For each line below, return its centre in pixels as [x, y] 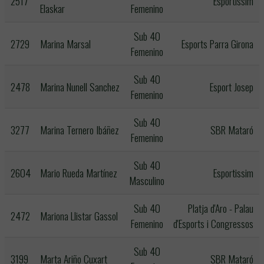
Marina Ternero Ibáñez [80, 130]
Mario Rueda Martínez [79, 173]
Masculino [147, 180]
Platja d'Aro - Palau [221, 208]
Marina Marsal [65, 44]
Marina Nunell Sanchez [80, 87]
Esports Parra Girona [217, 44]
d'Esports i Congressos [213, 223]
